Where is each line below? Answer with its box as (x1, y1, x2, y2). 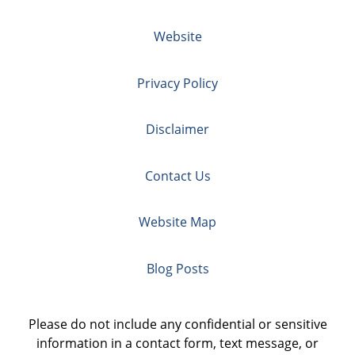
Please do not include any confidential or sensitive (28, 315, 327, 333)
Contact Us (144, 166, 211, 185)
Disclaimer (146, 120, 209, 139)
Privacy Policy (137, 74, 218, 92)
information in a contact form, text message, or (36, 334, 319, 352)
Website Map (139, 213, 216, 231)
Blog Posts (146, 259, 209, 277)
